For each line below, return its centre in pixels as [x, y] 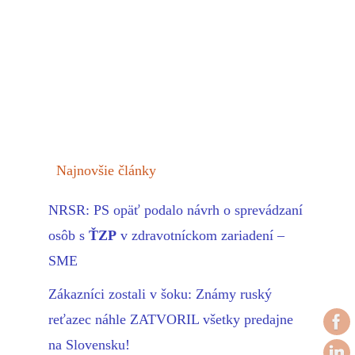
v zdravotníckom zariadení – [200, 236]
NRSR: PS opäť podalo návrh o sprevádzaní [176, 210]
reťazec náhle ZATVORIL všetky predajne [171, 320]
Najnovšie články [106, 171]
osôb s [69, 236]
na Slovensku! [89, 345]
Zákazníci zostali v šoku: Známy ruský [160, 294]
